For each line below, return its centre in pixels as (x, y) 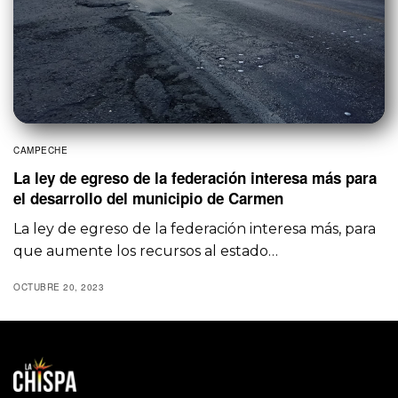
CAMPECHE (40, 151)
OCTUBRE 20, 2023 (59, 287)
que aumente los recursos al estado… (146, 251)
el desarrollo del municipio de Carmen (148, 199)
